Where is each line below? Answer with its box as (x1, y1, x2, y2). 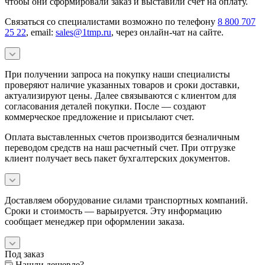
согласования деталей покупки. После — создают (5, 101, 206, 111)
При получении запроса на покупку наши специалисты (5, 69, 230, 79)
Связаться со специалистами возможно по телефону (5, 16, 218, 27)
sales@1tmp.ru (56, 27, 111, 37)
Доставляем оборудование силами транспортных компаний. (5, 195, 248, 205)
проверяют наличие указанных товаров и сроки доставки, (5, 79, 240, 90)
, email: (26, 27, 56, 37)
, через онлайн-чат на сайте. (111, 27, 224, 37)
